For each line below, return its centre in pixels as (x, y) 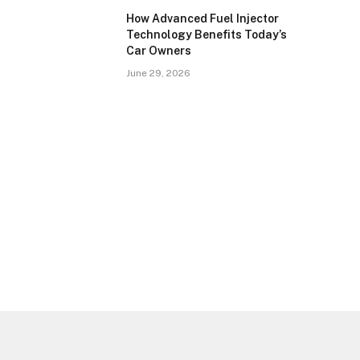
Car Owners (159, 51)
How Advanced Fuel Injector (202, 18)
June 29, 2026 (158, 73)
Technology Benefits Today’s (207, 35)
